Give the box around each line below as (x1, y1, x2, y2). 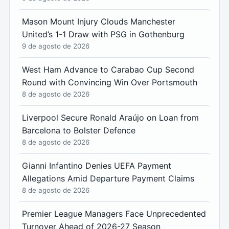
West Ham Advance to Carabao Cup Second (22, 64, 194, 75)
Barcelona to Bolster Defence (22, 125, 135, 136)
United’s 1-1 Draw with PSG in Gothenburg (22, 29, 185, 40)
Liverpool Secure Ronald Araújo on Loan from (22, 112, 199, 123)
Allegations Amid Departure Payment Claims (22, 173, 194, 184)
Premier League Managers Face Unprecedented (22, 209, 206, 219)
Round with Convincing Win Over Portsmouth (22, 77, 197, 88)
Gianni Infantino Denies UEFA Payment (22, 161, 171, 171)
